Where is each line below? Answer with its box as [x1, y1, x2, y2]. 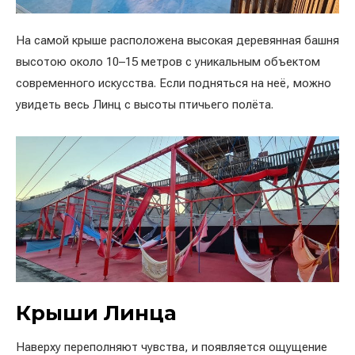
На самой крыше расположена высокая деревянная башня [16, 33, 339, 48]
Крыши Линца [16, 300, 177, 326]
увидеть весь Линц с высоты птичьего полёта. [16, 97, 277, 112]
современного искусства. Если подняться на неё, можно [16, 76, 331, 90]
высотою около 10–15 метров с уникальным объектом [16, 55, 320, 69]
